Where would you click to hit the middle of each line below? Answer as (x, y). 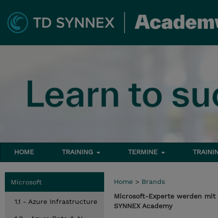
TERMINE (144, 152)
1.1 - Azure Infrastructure (56, 201)
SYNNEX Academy (143, 206)
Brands (153, 182)
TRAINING (79, 152)
